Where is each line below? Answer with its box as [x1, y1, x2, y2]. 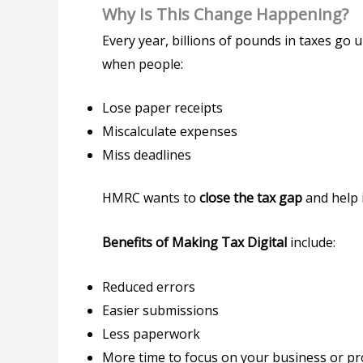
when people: [102, 54, 183, 73]
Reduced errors [102, 277, 195, 296]
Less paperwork [102, 324, 200, 343]
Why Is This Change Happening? [102, 2, 348, 25]
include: [287, 233, 335, 251]
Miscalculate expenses [102, 122, 237, 141]
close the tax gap [199, 189, 302, 207]
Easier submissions [102, 301, 219, 319]
